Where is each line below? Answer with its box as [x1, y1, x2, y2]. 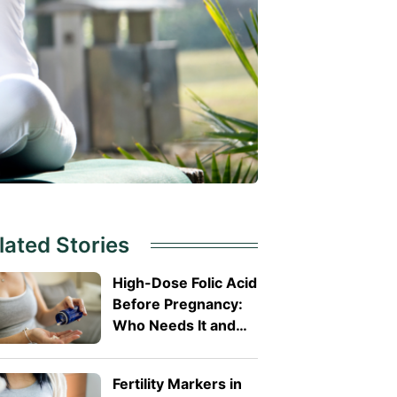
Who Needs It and [112, 315, 236, 334]
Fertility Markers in [112, 375, 242, 393]
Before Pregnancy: [112, 294, 243, 313]
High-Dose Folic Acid [112, 273, 257, 292]
